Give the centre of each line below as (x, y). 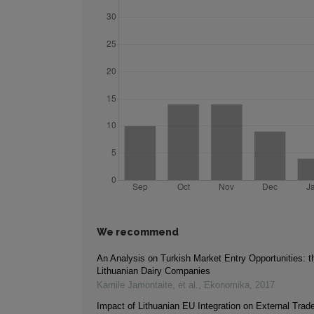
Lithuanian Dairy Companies (153, 271)
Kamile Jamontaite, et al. (148, 285)
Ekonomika (227, 285)
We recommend (138, 232)
